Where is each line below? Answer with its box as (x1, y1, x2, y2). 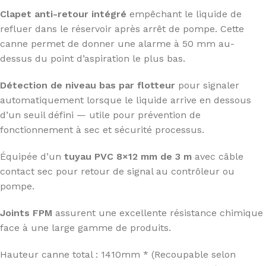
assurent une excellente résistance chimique (52, 207, 263, 218)
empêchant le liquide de (126, 8, 242, 20)
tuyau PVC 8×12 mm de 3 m (64, 150, 192, 162)
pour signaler (175, 79, 239, 91)
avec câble (192, 150, 243, 162)
